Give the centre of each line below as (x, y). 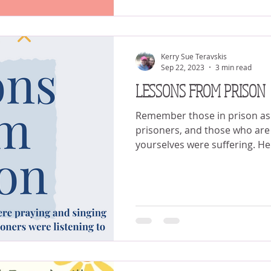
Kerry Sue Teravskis (194, 56)
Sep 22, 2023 (183, 67)
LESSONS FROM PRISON (201, 90)
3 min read (233, 67)
